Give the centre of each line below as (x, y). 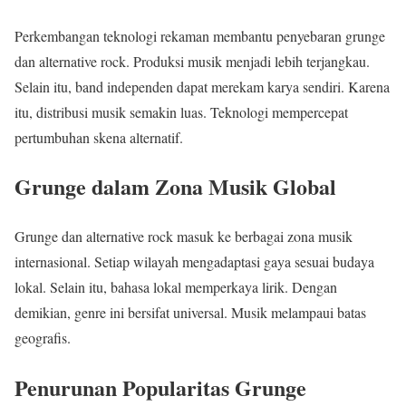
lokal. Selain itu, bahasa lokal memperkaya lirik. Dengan (176, 287)
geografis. (43, 338)
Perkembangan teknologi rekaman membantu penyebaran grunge (200, 35)
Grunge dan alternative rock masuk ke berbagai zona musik (184, 237)
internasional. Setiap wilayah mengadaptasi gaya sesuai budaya (194, 262)
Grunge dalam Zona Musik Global (175, 187)
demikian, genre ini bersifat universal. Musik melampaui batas (190, 313)
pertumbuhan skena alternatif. (99, 137)
